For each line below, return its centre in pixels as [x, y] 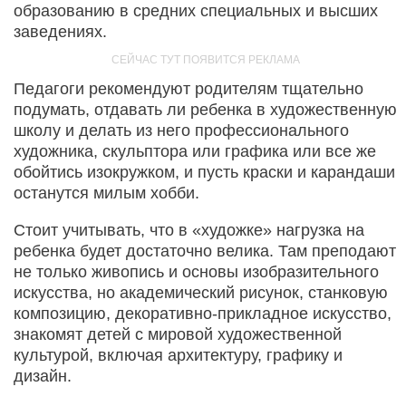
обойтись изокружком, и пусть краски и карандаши [204, 172]
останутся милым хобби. [106, 193]
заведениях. [60, 31]
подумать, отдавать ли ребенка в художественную [205, 109]
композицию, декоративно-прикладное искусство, [203, 313]
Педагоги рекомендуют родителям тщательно [188, 88]
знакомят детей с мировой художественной [178, 334]
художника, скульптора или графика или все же [195, 151]
